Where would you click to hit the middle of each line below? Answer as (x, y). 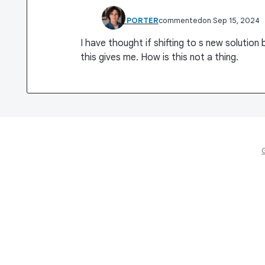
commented (180, 20)
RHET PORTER (131, 20)
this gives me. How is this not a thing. (159, 57)
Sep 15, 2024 (236, 20)
